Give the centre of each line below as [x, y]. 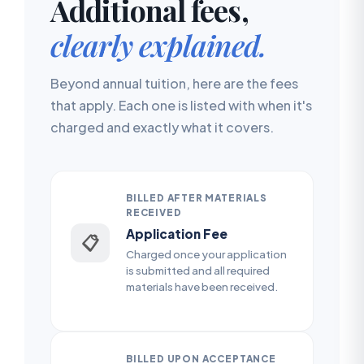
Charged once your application [206, 253]
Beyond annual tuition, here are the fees [174, 83]
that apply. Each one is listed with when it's [181, 105]
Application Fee [177, 233]
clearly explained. [158, 44]
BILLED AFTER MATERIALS [197, 197]
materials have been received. [202, 286]
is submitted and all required [198, 270]
